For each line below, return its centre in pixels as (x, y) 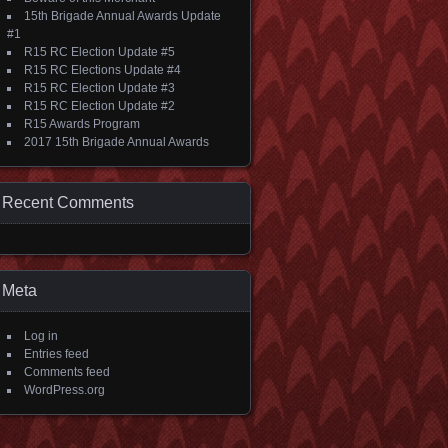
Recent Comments (68, 202)
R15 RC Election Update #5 (99, 52)
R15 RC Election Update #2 (99, 106)
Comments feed (67, 372)
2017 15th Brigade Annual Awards (116, 142)
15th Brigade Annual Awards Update (122, 16)
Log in (41, 336)
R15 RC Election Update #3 (99, 88)
